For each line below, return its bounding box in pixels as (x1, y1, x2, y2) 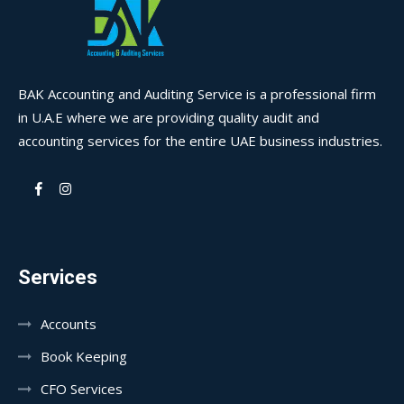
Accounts (41, 315, 96, 333)
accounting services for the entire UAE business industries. (18, 132, 382, 150)
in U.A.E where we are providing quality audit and (18, 108, 319, 126)
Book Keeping (41, 347, 127, 365)
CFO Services (41, 380, 123, 398)
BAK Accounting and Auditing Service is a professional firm (18, 85, 376, 103)
